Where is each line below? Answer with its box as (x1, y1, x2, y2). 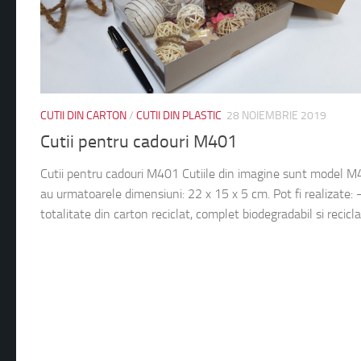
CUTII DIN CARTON (40, 108, 127, 122)
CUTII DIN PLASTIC (136, 108, 222, 122)
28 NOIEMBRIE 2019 (226, 108, 326, 122)
